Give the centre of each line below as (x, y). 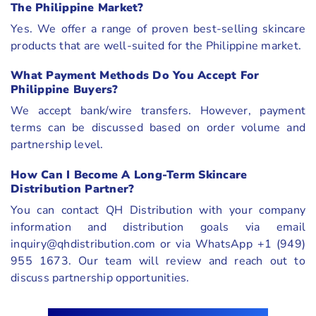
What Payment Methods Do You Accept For (135, 76)
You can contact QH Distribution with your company (158, 211)
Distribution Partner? (73, 189)
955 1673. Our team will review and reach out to (158, 261)
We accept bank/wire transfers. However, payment (158, 111)
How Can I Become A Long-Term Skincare (129, 175)
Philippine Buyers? (65, 90)
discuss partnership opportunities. (100, 278)
